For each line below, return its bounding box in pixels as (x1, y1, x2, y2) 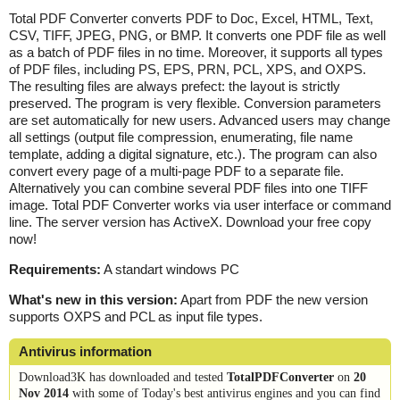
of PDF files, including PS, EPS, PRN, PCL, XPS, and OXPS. (9, 61, 366, 77)
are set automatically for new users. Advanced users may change (9, 112, 390, 128)
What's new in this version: (9, 291, 178, 307)
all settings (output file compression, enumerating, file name (9, 129, 353, 145)
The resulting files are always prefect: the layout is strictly (9, 78, 340, 94)
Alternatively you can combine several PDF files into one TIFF (9, 179, 368, 196)
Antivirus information (19, 343, 152, 359)
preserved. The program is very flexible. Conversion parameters (9, 95, 381, 111)
